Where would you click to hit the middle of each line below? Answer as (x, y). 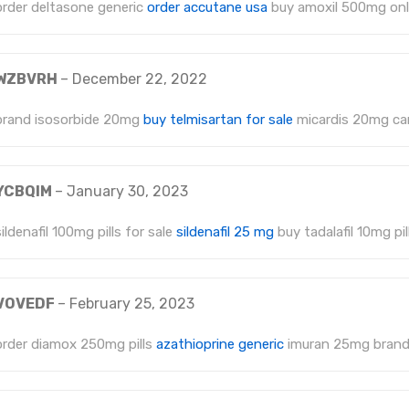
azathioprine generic (220, 345)
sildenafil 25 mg (225, 232)
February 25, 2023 (132, 304)
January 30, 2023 (127, 192)
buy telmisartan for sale (218, 120)
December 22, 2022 (140, 79)
